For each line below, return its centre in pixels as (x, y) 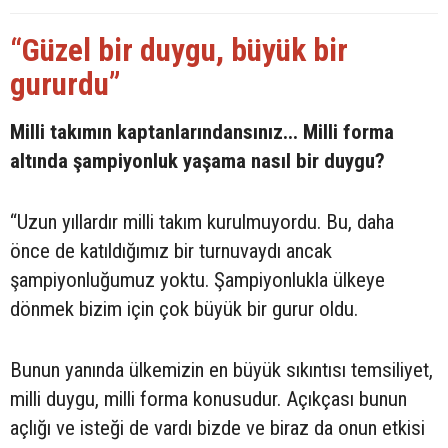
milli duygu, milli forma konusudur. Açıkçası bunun (208, 399)
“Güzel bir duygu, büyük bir (179, 51)
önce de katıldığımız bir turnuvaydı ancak (171, 251)
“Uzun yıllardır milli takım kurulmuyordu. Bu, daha (202, 222)
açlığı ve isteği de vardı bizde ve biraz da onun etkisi (217, 428)
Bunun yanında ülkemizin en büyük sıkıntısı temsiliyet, (221, 370)
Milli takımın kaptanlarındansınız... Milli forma (202, 132)
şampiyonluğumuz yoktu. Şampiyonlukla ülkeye (197, 280)
